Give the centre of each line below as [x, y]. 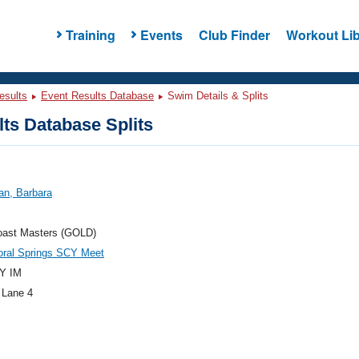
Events [161, 34]
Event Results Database [97, 96]
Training [90, 34]
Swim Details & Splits [216, 96]
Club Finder [234, 34]
